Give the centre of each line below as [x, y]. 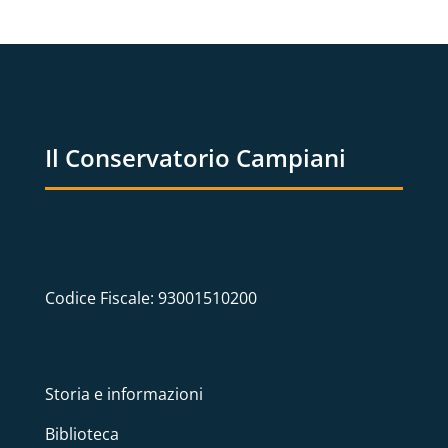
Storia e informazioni [124, 394]
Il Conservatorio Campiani [195, 158]
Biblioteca [82, 434]
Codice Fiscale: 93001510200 [151, 298]
